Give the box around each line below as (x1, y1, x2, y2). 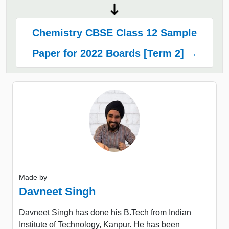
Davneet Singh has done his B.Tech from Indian (19, 208, 191, 217)
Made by (19, 173, 47, 181)
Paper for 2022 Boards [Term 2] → (32, 48, 197, 59)
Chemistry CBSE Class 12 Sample (32, 27, 197, 39)
